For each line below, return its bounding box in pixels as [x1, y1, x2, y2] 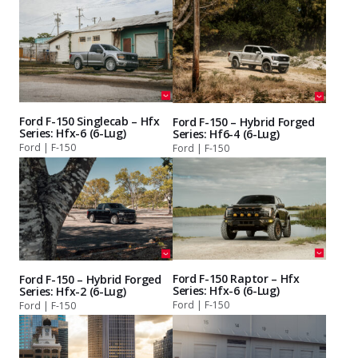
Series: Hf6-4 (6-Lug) [173, 126, 280, 142]
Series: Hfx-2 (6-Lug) [19, 283, 126, 299]
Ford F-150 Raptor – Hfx [173, 271, 300, 287]
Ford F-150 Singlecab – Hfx [19, 113, 160, 129]
